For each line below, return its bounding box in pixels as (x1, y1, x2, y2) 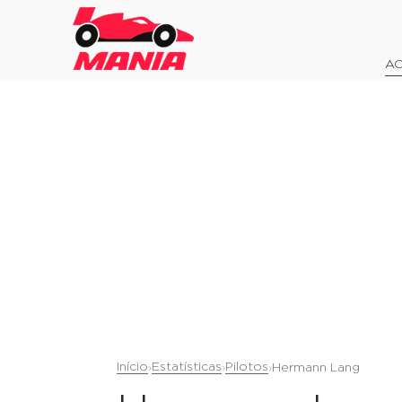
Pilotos (225, 361, 268, 373)
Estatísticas (152, 361, 222, 373)
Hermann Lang (272, 361, 360, 374)
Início (117, 361, 148, 373)
